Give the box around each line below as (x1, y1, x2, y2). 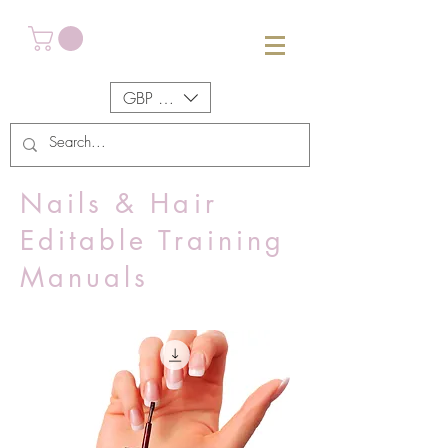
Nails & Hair (20, 186, 218, 221)
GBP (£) (123, 86, 176, 109)
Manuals (20, 260, 150, 295)
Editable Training (20, 223, 285, 258)
